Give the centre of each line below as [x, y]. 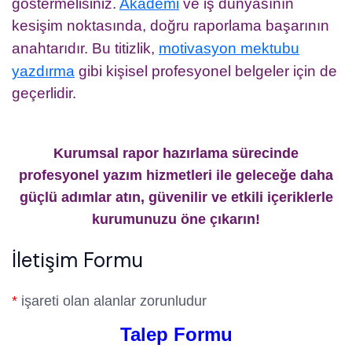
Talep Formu [176, 334]
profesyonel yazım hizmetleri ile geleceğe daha [176, 175]
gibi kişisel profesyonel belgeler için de [206, 71]
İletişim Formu [77, 260]
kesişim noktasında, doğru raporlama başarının [170, 25]
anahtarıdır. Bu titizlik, [85, 48]
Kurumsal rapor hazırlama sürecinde [176, 153]
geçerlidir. [44, 93]
